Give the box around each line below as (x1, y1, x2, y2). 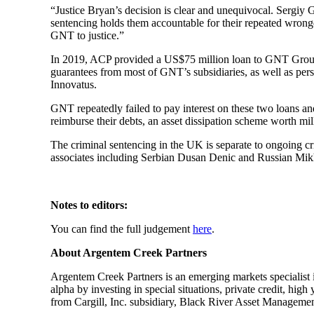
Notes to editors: (50, 199, 128, 211)
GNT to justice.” (50, 29, 124, 41)
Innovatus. (50, 78, 97, 90)
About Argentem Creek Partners (50, 247, 210, 259)
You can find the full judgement (50, 223, 193, 235)
